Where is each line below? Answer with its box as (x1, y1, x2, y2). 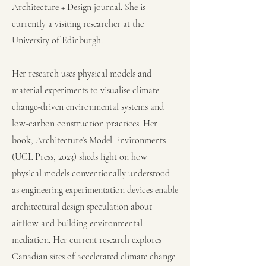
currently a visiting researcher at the (12, 17, 144, 30)
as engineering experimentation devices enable (12, 183, 178, 196)
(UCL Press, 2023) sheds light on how (12, 150, 147, 163)
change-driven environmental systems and (12, 100, 164, 113)
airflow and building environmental (12, 217, 142, 229)
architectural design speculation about (12, 200, 152, 213)
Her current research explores (53, 233, 161, 246)
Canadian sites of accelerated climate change (12, 250, 175, 262)
